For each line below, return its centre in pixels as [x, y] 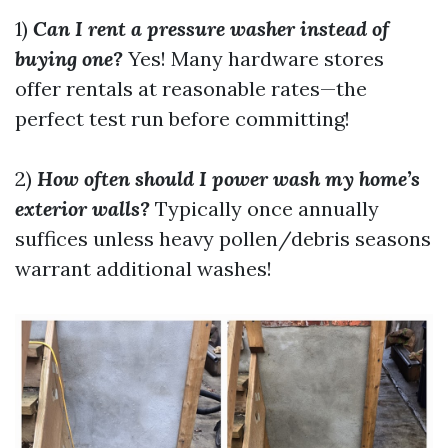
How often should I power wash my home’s [228, 178]
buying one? [69, 58]
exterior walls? [82, 208]
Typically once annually [264, 208]
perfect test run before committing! [182, 118]
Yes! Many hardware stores [253, 58]
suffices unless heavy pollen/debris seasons [223, 238]
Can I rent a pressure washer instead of [211, 28]
